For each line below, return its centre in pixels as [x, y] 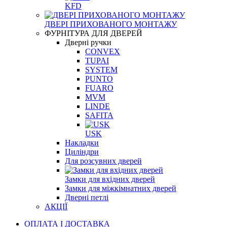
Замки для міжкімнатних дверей [121, 188]
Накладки [82, 142]
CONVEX [103, 51]
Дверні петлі [87, 197]
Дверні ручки [88, 42]
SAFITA [99, 115]
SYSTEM [101, 69]
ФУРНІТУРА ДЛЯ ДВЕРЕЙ [93, 33]
